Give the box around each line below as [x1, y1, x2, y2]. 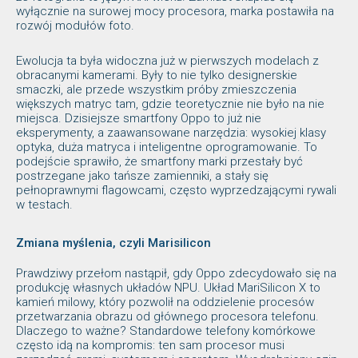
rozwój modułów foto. [16, 18, 134, 33]
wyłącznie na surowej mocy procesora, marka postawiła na [16, 3, 334, 18]
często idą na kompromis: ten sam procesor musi [16, 337, 284, 352]
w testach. [16, 197, 73, 212]
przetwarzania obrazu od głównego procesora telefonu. [16, 308, 319, 324]
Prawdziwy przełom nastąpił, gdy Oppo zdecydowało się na [16, 265, 336, 280]
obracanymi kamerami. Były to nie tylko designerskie [16, 67, 297, 82]
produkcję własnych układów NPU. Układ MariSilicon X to [16, 280, 320, 295]
